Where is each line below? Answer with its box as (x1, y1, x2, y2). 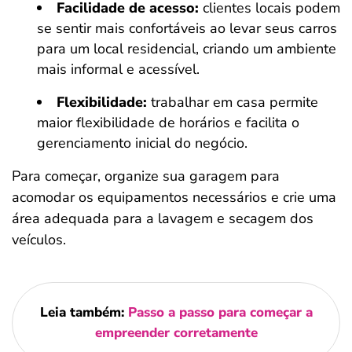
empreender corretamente (94, 324, 258, 342)
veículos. (12, 230, 66, 249)
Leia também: (39, 303, 128, 321)
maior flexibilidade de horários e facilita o (37, 113, 299, 132)
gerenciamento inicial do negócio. (37, 134, 247, 152)
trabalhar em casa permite (147, 93, 318, 112)
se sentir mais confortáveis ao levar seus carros (37, 19, 337, 38)
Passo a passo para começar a (127, 303, 313, 321)
